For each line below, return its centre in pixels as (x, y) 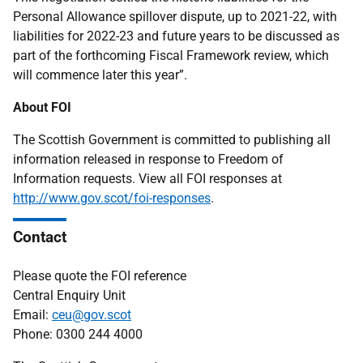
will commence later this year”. (100, 75)
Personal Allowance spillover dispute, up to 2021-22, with (175, 17)
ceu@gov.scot (92, 315)
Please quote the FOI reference (100, 276)
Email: (32, 315)
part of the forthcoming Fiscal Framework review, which (171, 56)
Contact (40, 237)
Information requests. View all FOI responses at (147, 179)
